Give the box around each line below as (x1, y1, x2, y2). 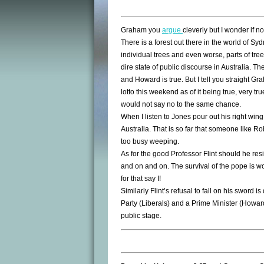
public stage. (121, 212, 161, 220)
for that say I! (121, 174, 161, 183)
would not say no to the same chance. (121, 100, 241, 109)
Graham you (121, 26, 162, 35)
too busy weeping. (121, 137, 179, 146)
